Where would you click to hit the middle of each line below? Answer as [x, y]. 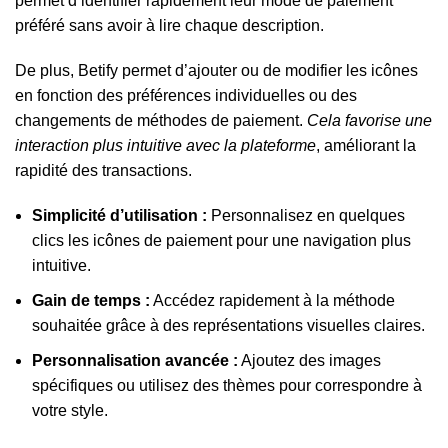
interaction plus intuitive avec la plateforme [165, 145]
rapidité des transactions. [103, 170]
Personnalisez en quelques [306, 215]
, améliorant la [366, 145]
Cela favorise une [369, 120]
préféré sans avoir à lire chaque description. [169, 25]
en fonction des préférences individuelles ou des [186, 95]
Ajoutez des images [309, 360]
